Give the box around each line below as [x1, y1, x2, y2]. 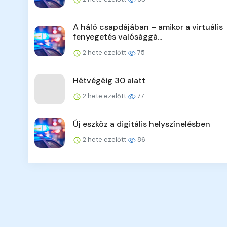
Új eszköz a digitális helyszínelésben [73, 119, 210, 130]
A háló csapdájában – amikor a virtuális [73, 22, 223, 33]
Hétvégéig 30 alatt [73, 75, 145, 86]
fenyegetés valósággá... [73, 31, 162, 43]
